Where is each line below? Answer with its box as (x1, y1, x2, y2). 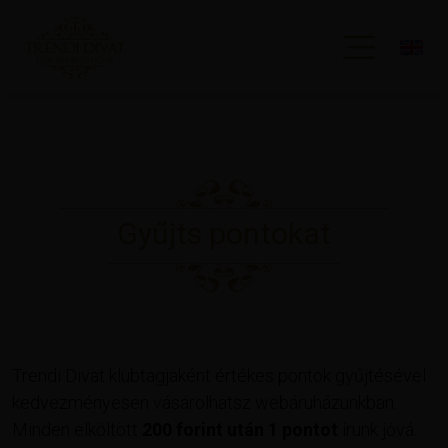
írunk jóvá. (338, 419, 417, 440)
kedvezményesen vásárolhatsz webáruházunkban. (12, 392, 397, 413)
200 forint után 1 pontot (142, 419, 338, 440)
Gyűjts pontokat (117, 216, 331, 251)
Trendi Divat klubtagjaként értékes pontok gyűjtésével (12, 365, 426, 386)
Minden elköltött (12, 419, 142, 440)
